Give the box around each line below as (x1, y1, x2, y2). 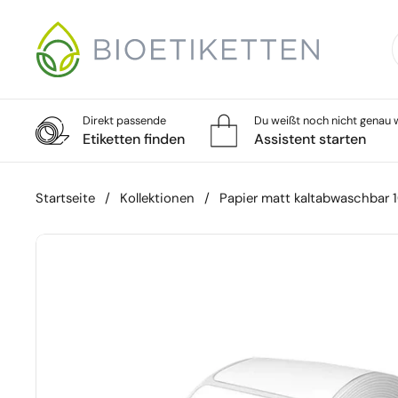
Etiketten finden (83, 130, 185, 148)
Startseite (36, 189, 95, 207)
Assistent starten (254, 130, 366, 148)
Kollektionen (120, 189, 195, 207)
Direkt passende (83, 113, 166, 128)
